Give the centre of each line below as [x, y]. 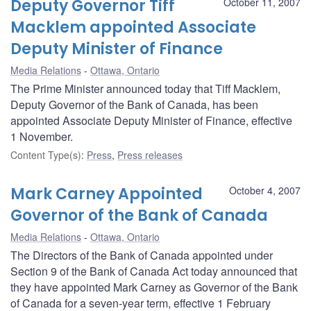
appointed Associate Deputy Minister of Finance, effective [151, 120]
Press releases [150, 154]
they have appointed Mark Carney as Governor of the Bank [154, 287]
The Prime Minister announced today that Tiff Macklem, [145, 88]
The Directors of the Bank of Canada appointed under [142, 255]
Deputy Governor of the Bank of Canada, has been [134, 104]
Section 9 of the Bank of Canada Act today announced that [154, 271]
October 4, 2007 [265, 190]
